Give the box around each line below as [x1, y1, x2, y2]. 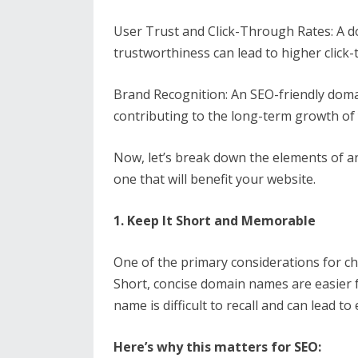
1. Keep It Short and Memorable [113, 212, 316, 229]
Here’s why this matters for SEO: [113, 338, 321, 356]
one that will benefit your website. [113, 170, 316, 188]
